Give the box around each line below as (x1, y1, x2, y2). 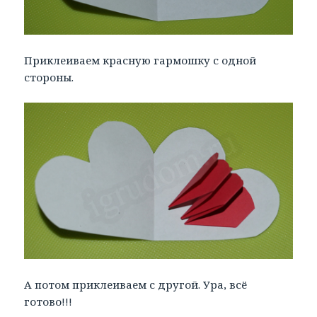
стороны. (24, 70, 74, 85)
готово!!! (24, 294, 73, 309)
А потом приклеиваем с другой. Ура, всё (24, 277, 248, 292)
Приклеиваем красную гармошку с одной (24, 53, 257, 68)
